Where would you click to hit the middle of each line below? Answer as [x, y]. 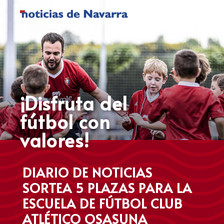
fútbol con [65, 121]
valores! [55, 139]
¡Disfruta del [74, 102]
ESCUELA [51, 203]
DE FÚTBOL [115, 203]
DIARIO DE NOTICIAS [87, 172]
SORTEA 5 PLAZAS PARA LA [107, 187]
